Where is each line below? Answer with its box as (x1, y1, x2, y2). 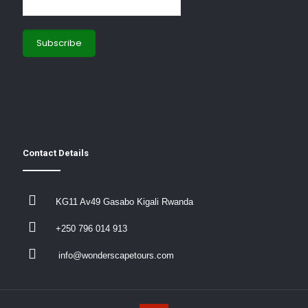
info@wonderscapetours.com (56, 250, 174, 261)
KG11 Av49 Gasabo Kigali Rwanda (56, 197, 193, 207)
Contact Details (23, 148, 89, 158)
